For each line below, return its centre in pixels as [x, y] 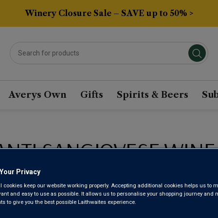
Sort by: [23, 181]
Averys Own [37, 95]
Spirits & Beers [152, 95]
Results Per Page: [137, 181]
